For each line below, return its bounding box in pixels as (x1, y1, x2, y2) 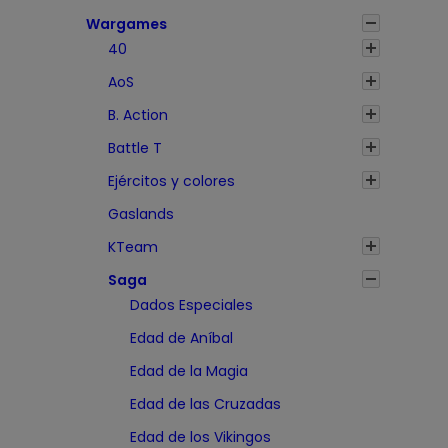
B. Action (108, 105, 168, 126)
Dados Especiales (130, 295, 253, 316)
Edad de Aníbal (130, 328, 233, 349)
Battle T (108, 138, 162, 159)
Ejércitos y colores (108, 171, 235, 192)
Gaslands (108, 204, 174, 225)
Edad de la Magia (130, 361, 248, 382)
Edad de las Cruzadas (130, 394, 281, 415)
